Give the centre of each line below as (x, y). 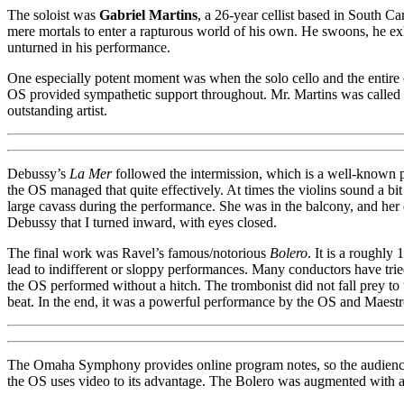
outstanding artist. (57, 110)
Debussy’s (38, 173)
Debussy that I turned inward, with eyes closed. (142, 222)
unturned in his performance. (89, 47)
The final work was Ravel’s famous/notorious (138, 252)
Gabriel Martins (148, 14)
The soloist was (53, 14)
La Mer (91, 173)
